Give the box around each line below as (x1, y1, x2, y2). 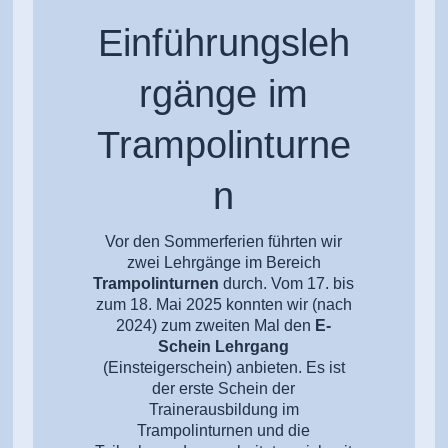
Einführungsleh (97, 20, 350, 64)
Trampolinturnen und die (137, 421, 311, 439)
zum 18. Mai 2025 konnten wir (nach (95, 295, 352, 313)
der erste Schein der (152, 379, 296, 397)
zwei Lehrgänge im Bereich (126, 253, 321, 271)
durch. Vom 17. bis (219, 274, 355, 292)
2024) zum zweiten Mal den (116, 316, 316, 334)
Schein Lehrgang (158, 337, 290, 355)
